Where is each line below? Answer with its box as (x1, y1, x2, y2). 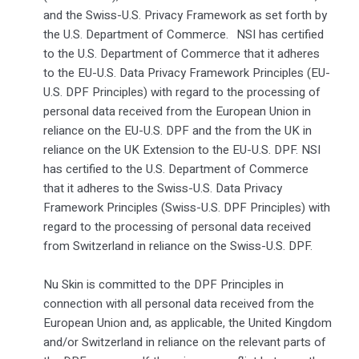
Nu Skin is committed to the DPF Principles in (42, 275, 284, 293)
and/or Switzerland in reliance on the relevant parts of (42, 333, 326, 351)
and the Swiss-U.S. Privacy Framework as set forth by (42, 6, 327, 24)
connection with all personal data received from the (42, 294, 314, 313)
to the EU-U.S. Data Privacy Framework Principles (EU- (42, 63, 330, 82)
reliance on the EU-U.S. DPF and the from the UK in (42, 121, 312, 139)
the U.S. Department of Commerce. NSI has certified (42, 25, 324, 43)
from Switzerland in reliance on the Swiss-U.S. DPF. (42, 236, 313, 255)
